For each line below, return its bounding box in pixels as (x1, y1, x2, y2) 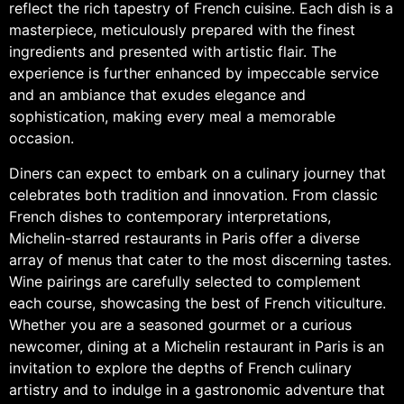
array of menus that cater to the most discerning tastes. (9, 250, 391, 269)
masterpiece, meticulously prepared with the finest (9, 21, 355, 40)
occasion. (9, 129, 74, 148)
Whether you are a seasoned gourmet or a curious (9, 315, 352, 334)
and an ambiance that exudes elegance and (9, 86, 306, 105)
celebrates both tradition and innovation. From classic (9, 185, 378, 204)
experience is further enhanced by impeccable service (9, 64, 379, 83)
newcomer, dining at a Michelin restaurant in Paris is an (9, 336, 384, 355)
